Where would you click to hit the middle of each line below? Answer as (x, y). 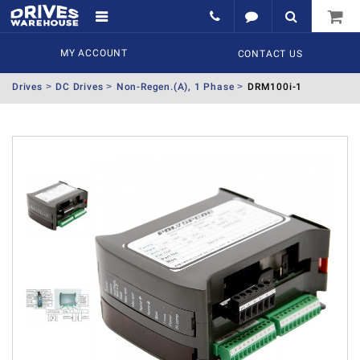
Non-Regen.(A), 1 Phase (175, 86)
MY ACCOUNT (94, 53)
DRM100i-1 (275, 86)
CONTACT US (270, 54)
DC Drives (80, 86)
